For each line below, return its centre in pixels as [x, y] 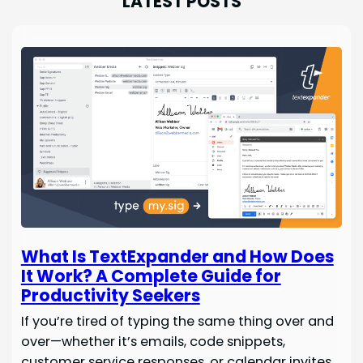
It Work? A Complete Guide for [151, 275]
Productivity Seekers [110, 295]
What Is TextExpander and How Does [177, 256]
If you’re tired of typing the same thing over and [177, 321]
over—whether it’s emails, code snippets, [153, 341]
